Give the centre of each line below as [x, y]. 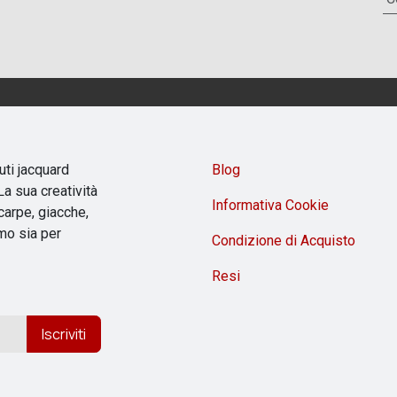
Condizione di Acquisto [284, 241]
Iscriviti [64, 334]
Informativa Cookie [270, 205]
